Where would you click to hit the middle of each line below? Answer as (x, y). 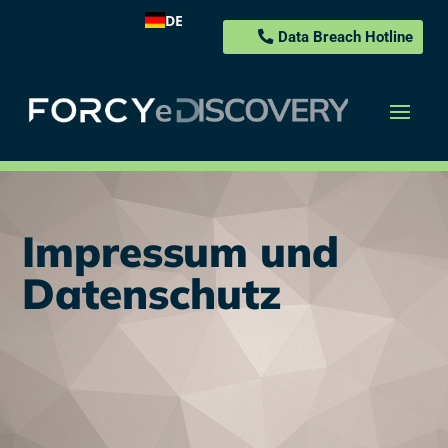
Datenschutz (151, 294)
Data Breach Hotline (345, 37)
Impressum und (180, 252)
